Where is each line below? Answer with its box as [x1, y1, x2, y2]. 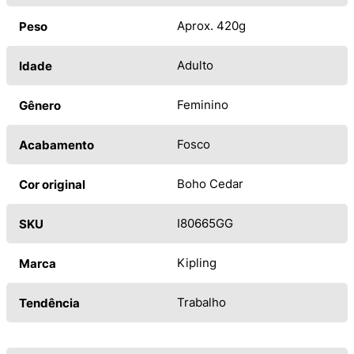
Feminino [177, 96, 228, 112]
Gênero [19, 97, 61, 113]
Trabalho [177, 294, 226, 310]
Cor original [19, 176, 85, 192]
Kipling [177, 254, 217, 270]
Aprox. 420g [177, 17, 246, 33]
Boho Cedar [177, 175, 243, 191]
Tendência [19, 295, 80, 311]
